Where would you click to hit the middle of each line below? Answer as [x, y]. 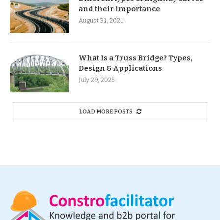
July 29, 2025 [97, 80]
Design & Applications [120, 69]
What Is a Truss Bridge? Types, [136, 58]
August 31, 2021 [101, 21]
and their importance [119, 9]
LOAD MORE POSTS [106, 112]
